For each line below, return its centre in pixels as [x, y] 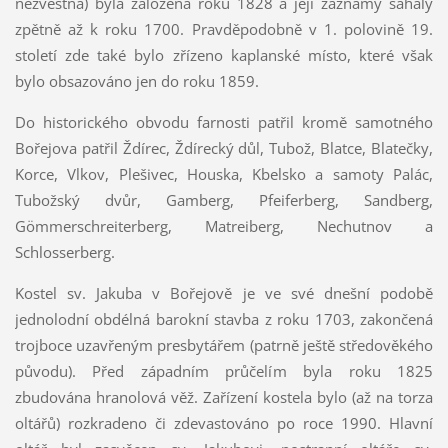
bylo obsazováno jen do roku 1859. [136, 80]
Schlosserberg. [64, 251]
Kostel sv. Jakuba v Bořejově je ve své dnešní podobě [224, 292]
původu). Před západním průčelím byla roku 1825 [224, 370]
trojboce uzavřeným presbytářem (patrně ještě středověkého [224, 344]
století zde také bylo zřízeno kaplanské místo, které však [224, 54]
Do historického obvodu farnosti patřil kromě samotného [224, 121]
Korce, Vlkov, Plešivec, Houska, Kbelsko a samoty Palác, [224, 173]
